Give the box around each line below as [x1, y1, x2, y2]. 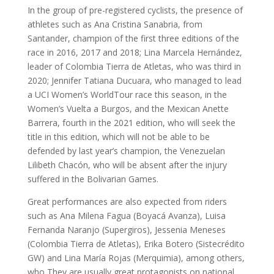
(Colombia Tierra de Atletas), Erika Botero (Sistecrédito [27, 237, 245, 250]
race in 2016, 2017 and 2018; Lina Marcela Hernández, [27, 46, 242, 58]
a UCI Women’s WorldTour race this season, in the [27, 88, 227, 100]
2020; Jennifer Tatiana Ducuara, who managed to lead [27, 74, 242, 86]
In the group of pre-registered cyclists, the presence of [27, 4, 243, 16]
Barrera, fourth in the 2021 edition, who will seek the [27, 116, 235, 128]
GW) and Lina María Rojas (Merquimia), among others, [27, 251, 245, 264]
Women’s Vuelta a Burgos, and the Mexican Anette [27, 102, 229, 114]
